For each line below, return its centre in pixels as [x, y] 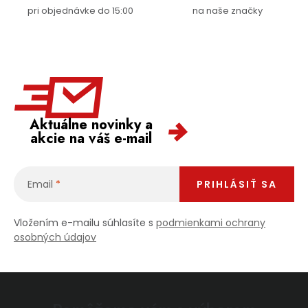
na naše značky [228, 11]
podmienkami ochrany [211, 223]
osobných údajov [55, 238]
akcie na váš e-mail [91, 139]
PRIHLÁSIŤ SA [237, 185]
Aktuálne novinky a [91, 125]
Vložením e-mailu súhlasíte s [85, 223]
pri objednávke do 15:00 [80, 11]
